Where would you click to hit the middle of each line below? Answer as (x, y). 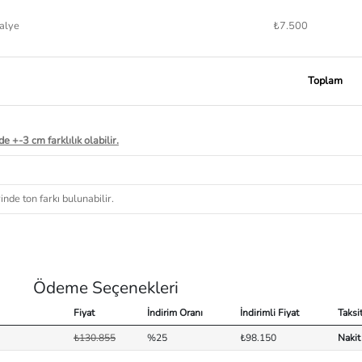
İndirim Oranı (175, 312)
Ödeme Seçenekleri (106, 287)
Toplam (325, 81)
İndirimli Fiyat (269, 312)
